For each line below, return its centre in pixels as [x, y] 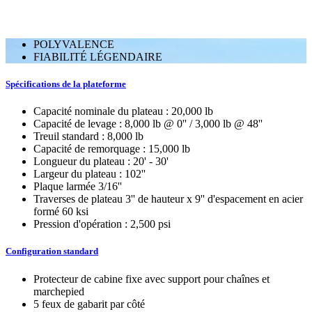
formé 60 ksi [61, 212]
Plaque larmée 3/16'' [78, 187]
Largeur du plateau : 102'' [89, 174]
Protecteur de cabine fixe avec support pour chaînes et [151, 279]
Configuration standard [52, 251]
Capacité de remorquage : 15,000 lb [112, 149]
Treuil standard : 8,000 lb [88, 136]
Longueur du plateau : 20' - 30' [101, 162]
